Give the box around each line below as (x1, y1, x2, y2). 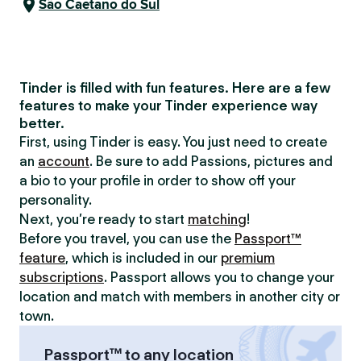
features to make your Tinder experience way (19, 98, 317, 114)
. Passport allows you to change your (104, 269, 334, 285)
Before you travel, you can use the (19, 230, 234, 247)
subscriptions (19, 269, 104, 285)
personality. (19, 192, 92, 208)
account (38, 153, 89, 169)
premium (221, 250, 275, 266)
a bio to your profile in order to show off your (19, 172, 296, 189)
